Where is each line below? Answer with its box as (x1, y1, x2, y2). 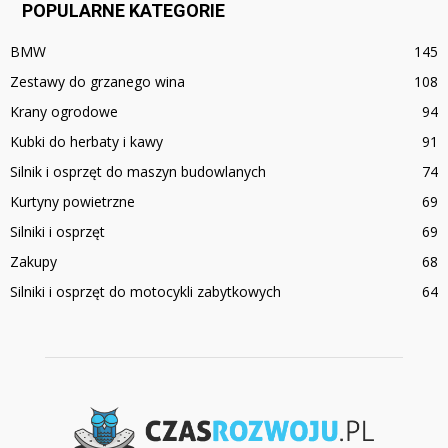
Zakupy (10, 252, 57, 272)
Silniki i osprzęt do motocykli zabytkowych (10, 282, 281, 302)
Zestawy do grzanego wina (10, 72, 185, 92)
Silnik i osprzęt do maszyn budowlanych (10, 162, 266, 182)
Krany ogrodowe (10, 102, 118, 122)
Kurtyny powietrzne (10, 192, 135, 212)
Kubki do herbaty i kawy (10, 132, 163, 152)
